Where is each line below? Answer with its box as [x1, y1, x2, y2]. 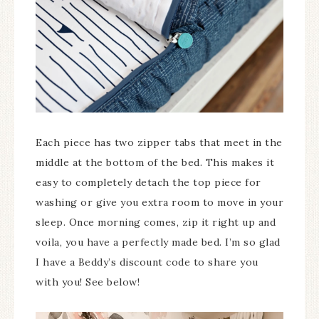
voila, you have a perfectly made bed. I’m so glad [36, 236, 281, 249]
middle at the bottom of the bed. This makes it [36, 156, 274, 169]
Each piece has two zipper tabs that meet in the [36, 136, 283, 150]
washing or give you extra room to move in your [36, 196, 283, 209]
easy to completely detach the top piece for [36, 176, 261, 189]
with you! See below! [36, 276, 140, 289]
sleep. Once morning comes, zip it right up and [36, 216, 276, 229]
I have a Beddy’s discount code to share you [36, 256, 258, 269]
